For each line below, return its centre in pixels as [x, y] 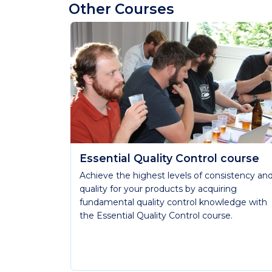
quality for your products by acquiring [158, 189]
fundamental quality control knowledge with [173, 202]
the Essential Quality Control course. [156, 216]
